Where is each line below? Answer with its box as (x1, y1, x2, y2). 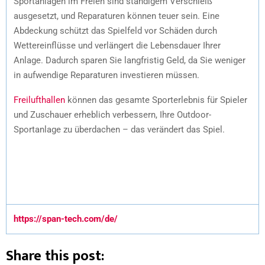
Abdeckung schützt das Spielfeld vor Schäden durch (14, 25, 217, 36)
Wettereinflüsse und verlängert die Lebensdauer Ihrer (14, 40, 221, 51)
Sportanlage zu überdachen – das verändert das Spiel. (14, 124, 225, 135)
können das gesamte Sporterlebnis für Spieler (65, 94, 247, 105)
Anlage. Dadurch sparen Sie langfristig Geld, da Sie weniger (14, 54, 245, 66)
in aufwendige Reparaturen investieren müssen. (14, 69, 199, 80)
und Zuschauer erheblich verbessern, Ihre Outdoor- (14, 109, 211, 120)
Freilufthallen (14, 94, 65, 105)
